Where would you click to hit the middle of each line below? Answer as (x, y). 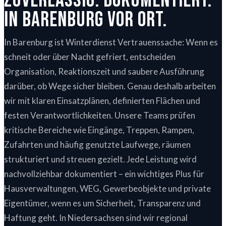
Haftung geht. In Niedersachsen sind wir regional (96, 218)
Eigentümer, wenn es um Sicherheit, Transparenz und (102, 203)
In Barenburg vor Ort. (86, 20)
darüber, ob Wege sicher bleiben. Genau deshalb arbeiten (110, 86)
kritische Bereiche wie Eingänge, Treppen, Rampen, (99, 130)
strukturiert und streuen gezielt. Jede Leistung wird (100, 159)
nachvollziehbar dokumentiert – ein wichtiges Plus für (104, 174)
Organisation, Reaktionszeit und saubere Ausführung (104, 72)
